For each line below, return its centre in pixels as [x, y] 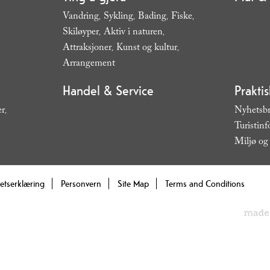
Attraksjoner [87, 48]
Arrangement [89, 64]
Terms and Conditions [205, 183]
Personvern [81, 183]
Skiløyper [80, 33]
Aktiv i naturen [133, 33]
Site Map [133, 183]
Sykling [118, 17]
